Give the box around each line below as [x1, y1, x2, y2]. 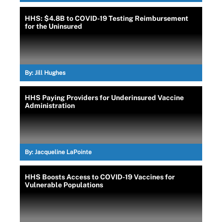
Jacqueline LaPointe [35, 148, 92, 156]
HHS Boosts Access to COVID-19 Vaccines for [25, 172, 175, 181]
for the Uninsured [25, 22, 82, 30]
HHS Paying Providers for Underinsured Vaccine [25, 93, 184, 102]
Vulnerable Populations [25, 180, 103, 189]
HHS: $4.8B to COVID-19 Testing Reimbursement [25, 14, 188, 22]
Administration [25, 101, 75, 110]
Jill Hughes [35, 69, 65, 76]
